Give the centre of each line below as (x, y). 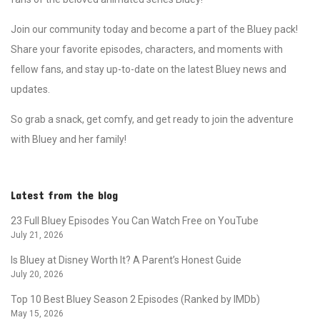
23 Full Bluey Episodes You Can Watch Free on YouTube (135, 220)
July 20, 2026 (37, 274)
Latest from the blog (64, 194)
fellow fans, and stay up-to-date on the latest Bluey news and (149, 69)
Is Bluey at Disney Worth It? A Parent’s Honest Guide (126, 260)
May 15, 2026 (37, 313)
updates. (30, 89)
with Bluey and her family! (69, 139)
